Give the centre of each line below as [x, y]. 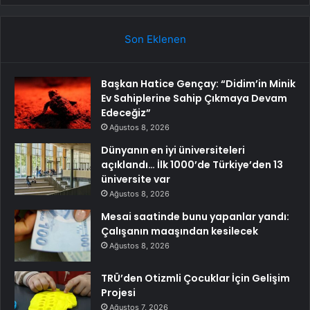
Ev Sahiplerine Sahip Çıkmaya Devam [194, 99]
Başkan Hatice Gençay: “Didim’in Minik [198, 84]
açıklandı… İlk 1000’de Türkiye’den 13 [192, 165]
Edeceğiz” [126, 113]
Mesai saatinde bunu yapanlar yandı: [195, 217]
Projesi [118, 293]
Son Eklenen [155, 39]
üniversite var [136, 180]
